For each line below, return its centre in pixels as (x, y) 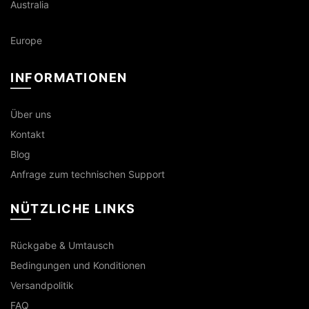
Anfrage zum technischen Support (88, 174)
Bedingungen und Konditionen (78, 265)
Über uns (31, 114)
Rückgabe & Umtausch (62, 245)
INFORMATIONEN (69, 78)
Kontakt (28, 134)
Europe (26, 40)
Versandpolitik (42, 285)
